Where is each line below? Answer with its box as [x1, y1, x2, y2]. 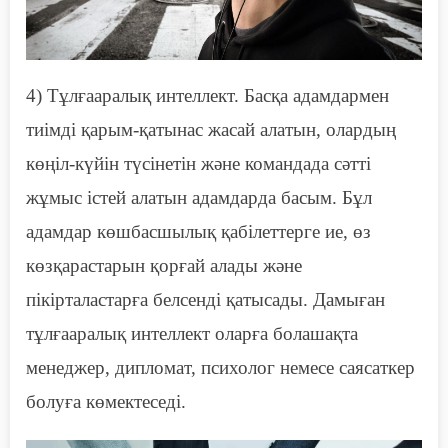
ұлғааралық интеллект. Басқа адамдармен [59, 84, 389, 106]
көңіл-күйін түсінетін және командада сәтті [26, 152, 371, 174]
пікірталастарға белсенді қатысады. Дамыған [26, 288, 385, 310]
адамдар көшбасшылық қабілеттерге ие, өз [26, 220, 371, 242]
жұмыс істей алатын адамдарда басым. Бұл [26, 186, 372, 208]
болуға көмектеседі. [26, 390, 186, 412]
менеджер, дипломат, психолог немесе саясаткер [26, 356, 415, 378]
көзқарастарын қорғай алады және [26, 254, 302, 276]
